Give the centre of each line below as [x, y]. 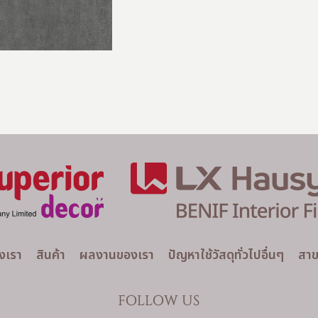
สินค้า [50, 254]
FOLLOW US [159, 301]
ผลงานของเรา [116, 254]
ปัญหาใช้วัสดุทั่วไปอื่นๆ [226, 254]
